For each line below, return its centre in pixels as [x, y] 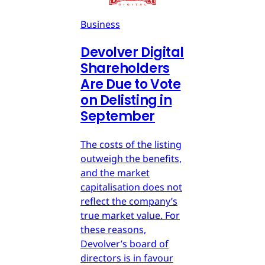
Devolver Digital [132, 52]
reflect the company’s [129, 201]
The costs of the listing [131, 144]
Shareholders [125, 68]
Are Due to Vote [131, 84]
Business [100, 24]
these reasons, [113, 229]
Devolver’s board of [125, 243]
